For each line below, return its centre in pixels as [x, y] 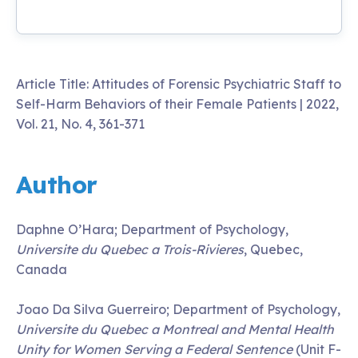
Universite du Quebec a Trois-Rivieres [130, 249]
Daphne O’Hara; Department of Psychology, [152, 229]
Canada [42, 269]
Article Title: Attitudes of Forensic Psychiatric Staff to [179, 84]
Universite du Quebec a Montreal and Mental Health [175, 329]
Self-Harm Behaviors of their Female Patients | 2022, [177, 104]
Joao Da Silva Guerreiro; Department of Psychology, [178, 309]
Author [57, 185]
